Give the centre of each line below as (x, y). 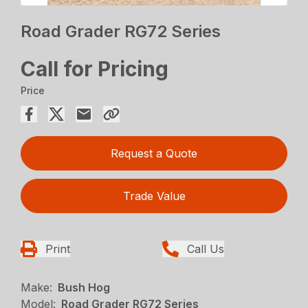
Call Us (206, 249)
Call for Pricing (95, 69)
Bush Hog (84, 288)
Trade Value (154, 196)
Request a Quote (154, 154)
